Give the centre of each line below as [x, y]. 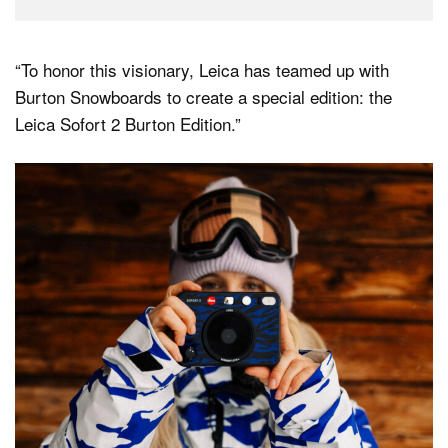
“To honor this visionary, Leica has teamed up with [202, 70]
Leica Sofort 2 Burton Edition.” [128, 124]
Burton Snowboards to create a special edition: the [203, 97]
